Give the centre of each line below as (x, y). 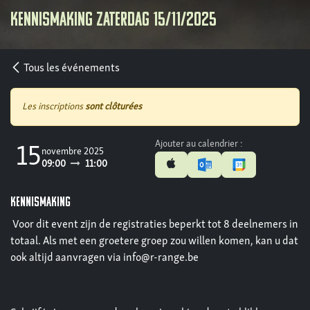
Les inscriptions (54, 107)
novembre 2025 (73, 152)
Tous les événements (72, 69)
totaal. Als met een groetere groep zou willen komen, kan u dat (154, 242)
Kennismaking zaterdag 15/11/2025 (113, 21)
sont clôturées (113, 107)
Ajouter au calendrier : (199, 145)
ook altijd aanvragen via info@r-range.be (104, 258)
